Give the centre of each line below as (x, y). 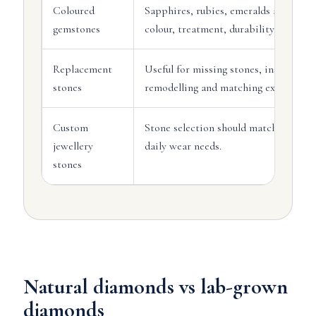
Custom (70, 128)
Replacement (82, 69)
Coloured (73, 11)
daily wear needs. (183, 146)
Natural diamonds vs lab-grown (155, 287)
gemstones (76, 29)
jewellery (73, 146)
